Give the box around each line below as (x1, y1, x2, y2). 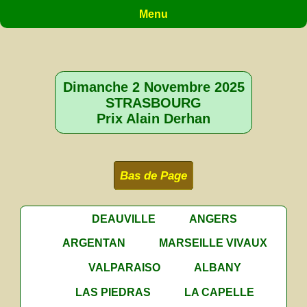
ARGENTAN (62, 236, 125, 249)
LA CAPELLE (184, 286, 254, 299)
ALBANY (193, 261, 241, 274)
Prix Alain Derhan (97, 110, 210, 127)
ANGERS (189, 212, 238, 225)
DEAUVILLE (92, 212, 156, 225)
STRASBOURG (106, 95, 201, 111)
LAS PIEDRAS (75, 286, 151, 299)
